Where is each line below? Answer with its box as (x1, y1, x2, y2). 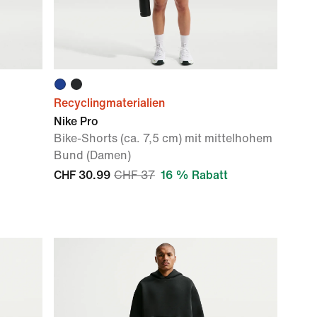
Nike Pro (54, 115, 98, 127)
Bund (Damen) (54, 149, 131, 161)
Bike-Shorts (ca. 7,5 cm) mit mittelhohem (54, 132, 272, 144)
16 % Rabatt (161, 169, 228, 181)
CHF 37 (114, 169, 155, 181)
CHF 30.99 (54, 169, 110, 181)
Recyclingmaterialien (54, 97, 165, 109)
